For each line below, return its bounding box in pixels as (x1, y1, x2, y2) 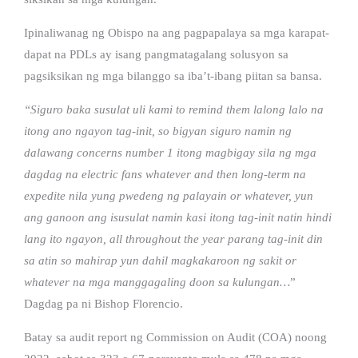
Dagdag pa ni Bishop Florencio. (24, 296, 183, 310)
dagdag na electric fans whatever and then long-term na (24, 167, 306, 181)
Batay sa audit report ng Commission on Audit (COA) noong (24, 330, 327, 344)
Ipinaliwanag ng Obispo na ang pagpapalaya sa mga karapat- (24, 26, 329, 39)
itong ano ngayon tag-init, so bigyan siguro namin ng (24, 124, 292, 137)
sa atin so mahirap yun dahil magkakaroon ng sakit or (24, 253, 296, 267)
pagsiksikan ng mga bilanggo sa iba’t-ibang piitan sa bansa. (24, 69, 322, 82)
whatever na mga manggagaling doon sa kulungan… (24, 275, 290, 288)
